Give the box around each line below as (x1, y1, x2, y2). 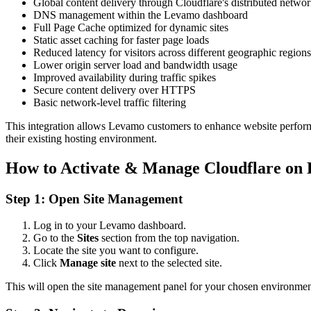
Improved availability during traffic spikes (33, 71, 216, 83)
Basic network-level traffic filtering (33, 96, 186, 108)
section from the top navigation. (99, 232, 239, 244)
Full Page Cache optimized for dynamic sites (33, 21, 228, 33)
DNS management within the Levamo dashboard (33, 8, 248, 21)
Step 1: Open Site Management (6, 191, 183, 206)
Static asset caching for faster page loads (33, 33, 209, 46)
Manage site (60, 257, 116, 269)
